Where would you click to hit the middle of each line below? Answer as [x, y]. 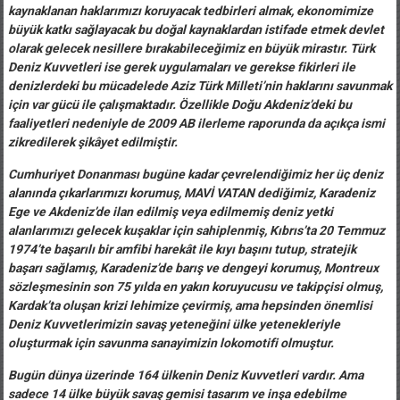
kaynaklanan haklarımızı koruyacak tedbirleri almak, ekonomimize [190, 10]
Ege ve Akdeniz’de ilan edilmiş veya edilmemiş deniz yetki [170, 211]
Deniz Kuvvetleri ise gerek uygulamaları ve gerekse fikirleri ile [181, 67]
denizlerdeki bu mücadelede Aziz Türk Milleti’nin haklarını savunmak [200, 85]
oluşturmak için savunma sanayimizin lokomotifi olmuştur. [172, 342]
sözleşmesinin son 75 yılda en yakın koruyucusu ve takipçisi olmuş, [195, 286]
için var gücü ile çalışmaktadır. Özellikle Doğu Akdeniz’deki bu [179, 104]
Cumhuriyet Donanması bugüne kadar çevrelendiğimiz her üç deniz [195, 174]
